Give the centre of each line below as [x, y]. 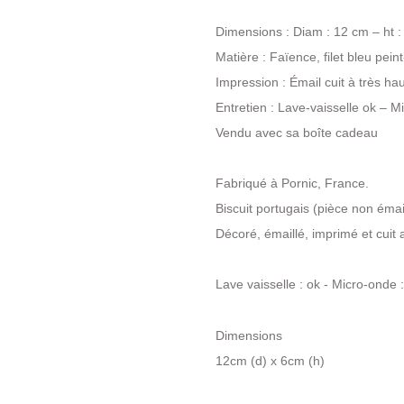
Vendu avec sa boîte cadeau [297, 133]
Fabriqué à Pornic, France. [292, 183]
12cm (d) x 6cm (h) [270, 361]
